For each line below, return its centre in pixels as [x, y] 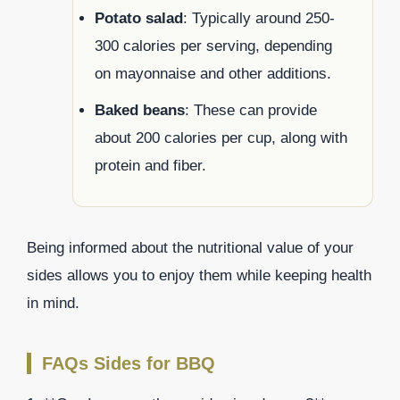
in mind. [53, 304]
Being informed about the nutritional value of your [190, 248]
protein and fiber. [150, 166]
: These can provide [251, 111]
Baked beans [140, 111]
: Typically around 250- [259, 19]
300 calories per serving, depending [213, 46]
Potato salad [139, 19]
